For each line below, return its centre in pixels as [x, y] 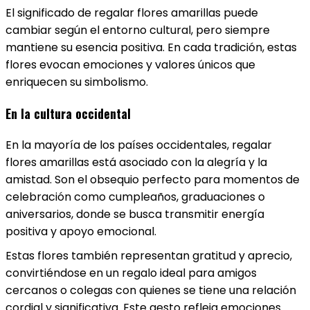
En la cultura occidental [68, 113]
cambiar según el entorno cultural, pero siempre [138, 30]
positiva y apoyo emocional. [81, 231]
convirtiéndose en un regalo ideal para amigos [131, 273]
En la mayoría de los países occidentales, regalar [139, 145]
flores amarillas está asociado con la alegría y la [136, 162]
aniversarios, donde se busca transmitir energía [135, 214]
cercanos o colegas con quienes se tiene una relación [151, 290]
